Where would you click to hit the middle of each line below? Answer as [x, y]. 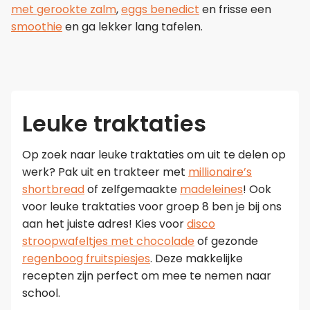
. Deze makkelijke [197, 258]
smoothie [37, 26]
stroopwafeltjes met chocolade [108, 241]
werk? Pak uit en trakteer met [105, 172]
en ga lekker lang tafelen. [133, 26]
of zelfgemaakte [132, 189]
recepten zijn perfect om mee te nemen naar [147, 275]
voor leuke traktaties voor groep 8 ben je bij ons [152, 206]
